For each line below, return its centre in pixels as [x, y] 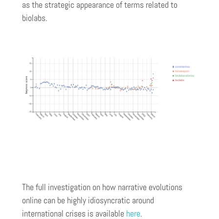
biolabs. [36, 18]
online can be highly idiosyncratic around [88, 200]
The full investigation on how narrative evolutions [102, 187]
